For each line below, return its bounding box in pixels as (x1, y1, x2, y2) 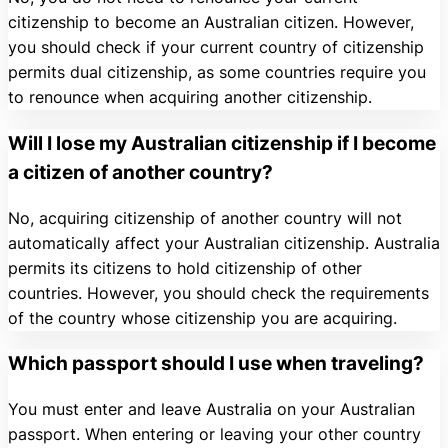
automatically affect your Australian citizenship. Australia (8, 232, 440, 253)
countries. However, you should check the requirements (8, 282, 429, 303)
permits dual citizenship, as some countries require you (8, 62, 426, 83)
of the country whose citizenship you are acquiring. (8, 307, 397, 328)
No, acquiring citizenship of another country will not (8, 207, 402, 228)
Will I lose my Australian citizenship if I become (8, 131, 436, 155)
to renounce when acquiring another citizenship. (8, 87, 372, 108)
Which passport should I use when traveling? (8, 352, 424, 376)
